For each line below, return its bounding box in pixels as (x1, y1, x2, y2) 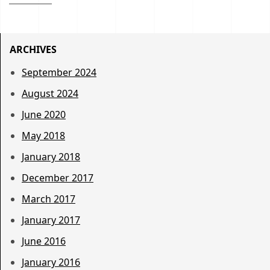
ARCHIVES (10, 43, 57, 57)
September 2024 (22, 66, 96, 80)
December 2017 (22, 171, 93, 185)
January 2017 (22, 213, 80, 227)
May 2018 (22, 129, 65, 143)
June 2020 (22, 108, 66, 122)
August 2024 (22, 87, 78, 101)
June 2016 (22, 234, 66, 248)
